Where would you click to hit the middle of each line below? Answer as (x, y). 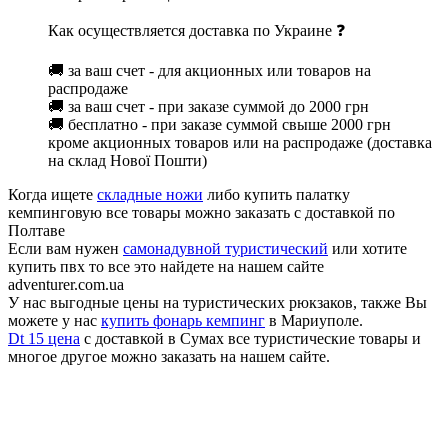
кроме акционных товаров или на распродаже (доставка (240, 143)
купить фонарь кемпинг (183, 321)
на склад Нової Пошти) (127, 161)
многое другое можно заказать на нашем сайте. (169, 357)
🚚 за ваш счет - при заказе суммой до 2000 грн (208, 107)
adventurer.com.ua (66, 285)
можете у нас (54, 321)
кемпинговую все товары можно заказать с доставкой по (201, 213)
